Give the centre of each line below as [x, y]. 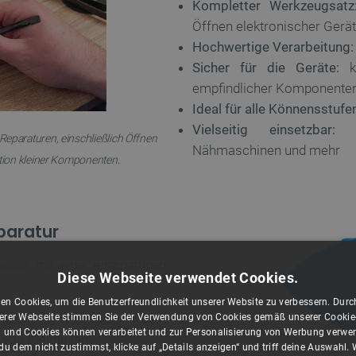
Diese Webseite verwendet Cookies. [178, 278]
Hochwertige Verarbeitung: [273, 47]
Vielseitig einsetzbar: [264, 130]
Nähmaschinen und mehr [266, 150]
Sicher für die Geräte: [266, 68]
